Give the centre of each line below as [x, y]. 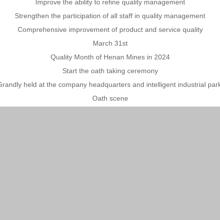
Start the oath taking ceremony [110, 71]
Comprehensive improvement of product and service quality [110, 29]
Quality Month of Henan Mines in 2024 [110, 57]
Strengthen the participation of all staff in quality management [110, 16]
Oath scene [110, 98]
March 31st [110, 43]
